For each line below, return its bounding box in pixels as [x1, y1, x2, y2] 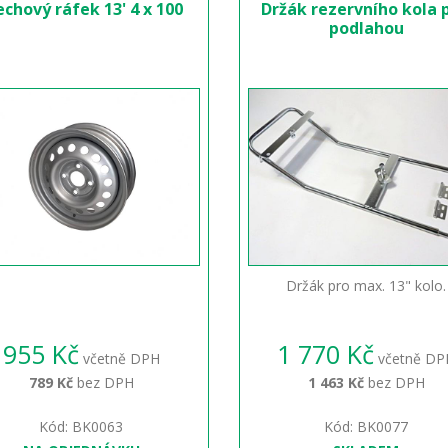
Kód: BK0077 [324, 416, 409, 436]
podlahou [328, 16, 404, 39]
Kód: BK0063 [39, 416, 124, 436]
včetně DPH [78, 348, 160, 368]
